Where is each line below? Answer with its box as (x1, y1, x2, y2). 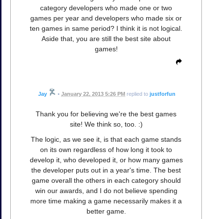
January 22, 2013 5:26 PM (61, 91, 125, 97)
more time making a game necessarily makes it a (30, 197, 182, 205)
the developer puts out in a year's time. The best (31, 166, 181, 175)
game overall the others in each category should (31, 176, 181, 185)
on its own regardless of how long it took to (40, 146, 172, 154)
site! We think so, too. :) (69, 120, 143, 129)
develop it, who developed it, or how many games (29, 156, 183, 164)
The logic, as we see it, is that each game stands (31, 135, 181, 144)
